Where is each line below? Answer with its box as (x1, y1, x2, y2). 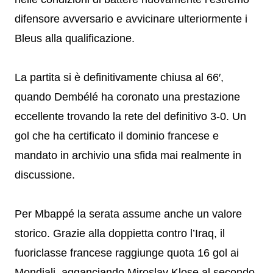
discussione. (15, 169, 75, 181)
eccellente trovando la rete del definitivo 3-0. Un (15, 110, 246, 122)
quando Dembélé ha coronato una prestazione (15, 91, 240, 103)
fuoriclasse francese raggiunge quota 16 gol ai (15, 247, 239, 259)
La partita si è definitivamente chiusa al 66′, (15, 71, 224, 83)
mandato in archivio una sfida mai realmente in (15, 149, 241, 161)
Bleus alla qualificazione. (15, 32, 135, 44)
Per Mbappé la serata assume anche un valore (15, 208, 242, 220)
